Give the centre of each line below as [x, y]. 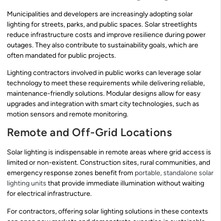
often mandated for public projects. [61, 55]
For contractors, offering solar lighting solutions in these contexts [108, 211]
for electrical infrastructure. [49, 194]
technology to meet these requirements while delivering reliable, [106, 83]
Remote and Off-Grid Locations [90, 133]
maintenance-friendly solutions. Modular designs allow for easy [104, 93]
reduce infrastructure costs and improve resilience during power [106, 35]
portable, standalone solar [174, 173]
